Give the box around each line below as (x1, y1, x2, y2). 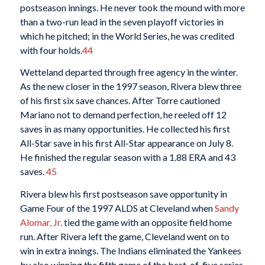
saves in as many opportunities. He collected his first (20, 123, 230, 135)
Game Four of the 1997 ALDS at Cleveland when (20, 202, 215, 214)
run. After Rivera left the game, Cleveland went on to (20, 230, 230, 242)
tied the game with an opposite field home (62, 216, 232, 228)
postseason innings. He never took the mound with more (20, 1, 245, 13)
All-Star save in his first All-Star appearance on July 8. (20, 137, 233, 149)
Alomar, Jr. (20, 216, 62, 228)
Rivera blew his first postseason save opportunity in (20, 188, 227, 199)
